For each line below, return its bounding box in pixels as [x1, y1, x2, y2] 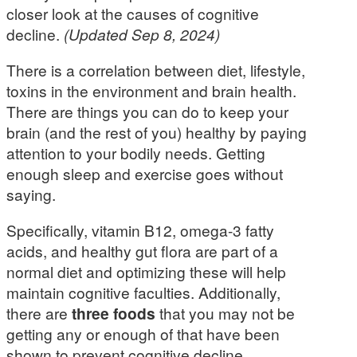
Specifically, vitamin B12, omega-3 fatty [6, 219, 274, 241]
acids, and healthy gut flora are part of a [6, 240, 278, 262]
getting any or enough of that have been [6, 323, 280, 345]
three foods [72, 302, 155, 325]
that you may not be [155, 302, 295, 324]
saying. [6, 183, 56, 206]
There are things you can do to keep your [6, 100, 288, 123]
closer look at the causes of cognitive [6, 2, 259, 24]
